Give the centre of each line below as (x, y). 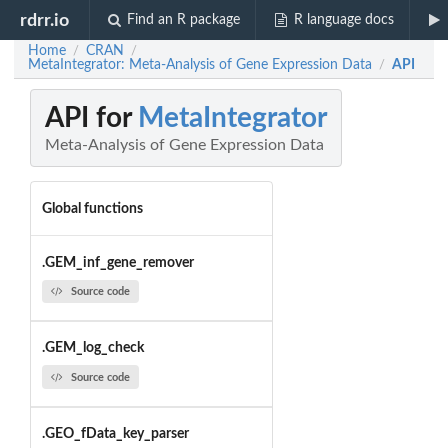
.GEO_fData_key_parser (115, 434)
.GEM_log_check (92, 348)
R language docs (343, 20)
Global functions (92, 208)
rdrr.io (45, 20)
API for (91, 118)
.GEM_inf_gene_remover (117, 262)
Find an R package (184, 20)
